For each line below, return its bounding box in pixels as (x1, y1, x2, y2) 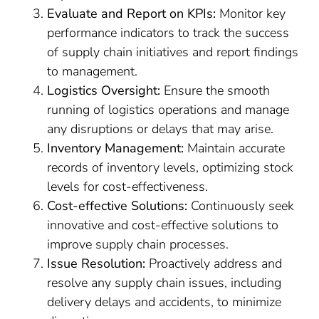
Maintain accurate (184, 140, 286, 157)
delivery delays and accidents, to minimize (47, 293, 282, 310)
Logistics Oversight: (47, 82, 161, 99)
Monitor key (216, 5, 286, 22)
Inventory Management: (47, 140, 184, 157)
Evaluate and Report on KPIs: (47, 5, 216, 22)
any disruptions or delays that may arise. (47, 120, 274, 137)
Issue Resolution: (47, 255, 146, 272)
